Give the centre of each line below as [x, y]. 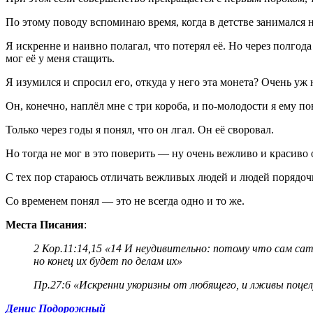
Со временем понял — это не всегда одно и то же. [125, 201]
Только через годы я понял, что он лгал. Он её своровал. [140, 130]
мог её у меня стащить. [60, 59]
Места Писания [45, 225]
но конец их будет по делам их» [108, 261]
